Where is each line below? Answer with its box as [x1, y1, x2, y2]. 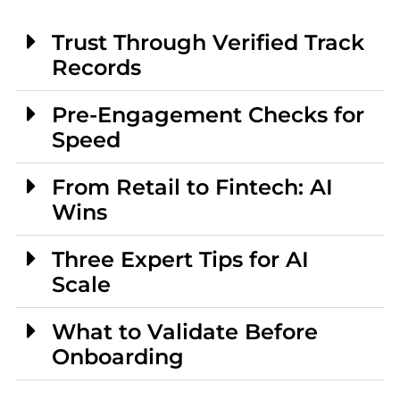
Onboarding [51, 344, 184, 371]
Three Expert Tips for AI [51, 246, 309, 273]
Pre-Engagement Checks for [51, 102, 364, 129]
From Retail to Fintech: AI [51, 174, 333, 201]
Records [51, 54, 141, 81]
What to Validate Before [51, 319, 318, 346]
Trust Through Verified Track [51, 29, 364, 56]
